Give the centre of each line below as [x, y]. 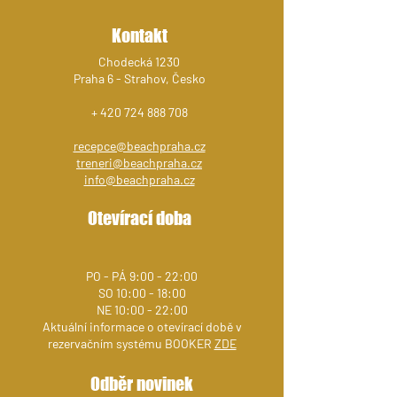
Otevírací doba [139, 218]
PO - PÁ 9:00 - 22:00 [142, 276]
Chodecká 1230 [139, 62]
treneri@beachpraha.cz [139, 163]
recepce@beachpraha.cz [139, 146]
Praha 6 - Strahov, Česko [139, 78]
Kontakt [139, 35]
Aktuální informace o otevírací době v [142, 327]
